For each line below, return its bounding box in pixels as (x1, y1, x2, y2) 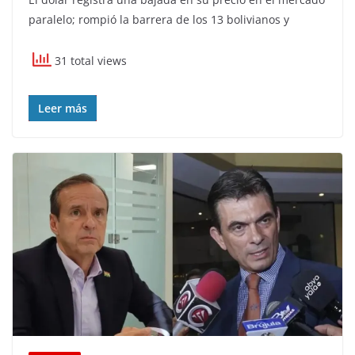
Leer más (38, 100, 87, 116)
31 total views (52, 52, 127, 68)
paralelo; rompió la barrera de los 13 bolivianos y (29, 11, 289, 27)
